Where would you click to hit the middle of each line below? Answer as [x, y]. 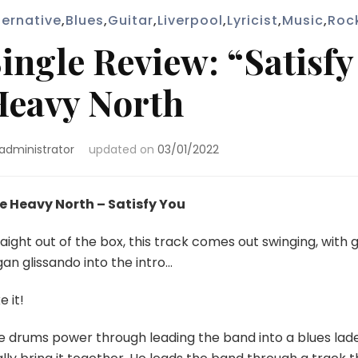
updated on [123, 149]
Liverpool [190, 20]
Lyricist [252, 20]
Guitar [130, 20]
